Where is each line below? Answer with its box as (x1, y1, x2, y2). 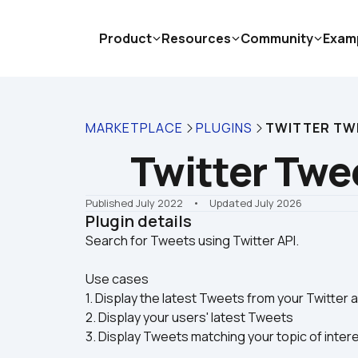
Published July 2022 (86, 196, 183, 210)
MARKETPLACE (86, 119, 183, 137)
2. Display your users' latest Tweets (86, 308, 293, 326)
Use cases (86, 270, 149, 288)
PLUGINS (196, 119, 253, 137)
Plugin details (86, 210, 192, 232)
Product (99, 30, 152, 47)
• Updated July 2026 (185, 196, 302, 210)
